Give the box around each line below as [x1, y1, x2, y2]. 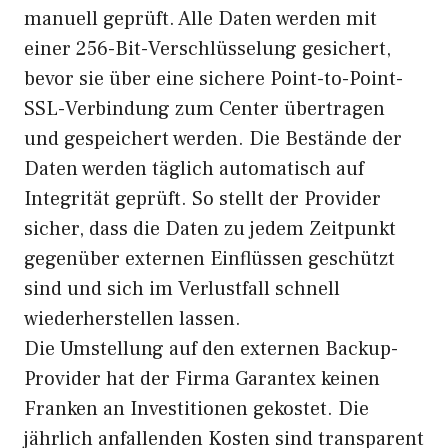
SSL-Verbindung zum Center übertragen [24, 96, 385, 122]
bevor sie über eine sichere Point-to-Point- [24, 66, 403, 92]
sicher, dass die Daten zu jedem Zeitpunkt [24, 216, 396, 242]
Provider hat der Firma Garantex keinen [24, 366, 380, 392]
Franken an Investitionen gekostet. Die [24, 396, 369, 422]
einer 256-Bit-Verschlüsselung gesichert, [24, 36, 391, 62]
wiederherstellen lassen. [24, 306, 241, 332]
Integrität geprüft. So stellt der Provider [24, 186, 381, 212]
